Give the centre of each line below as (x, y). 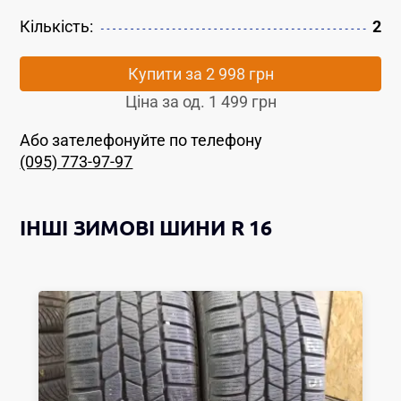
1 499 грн (242, 102)
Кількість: (57, 26)
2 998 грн (239, 74)
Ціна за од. (166, 102)
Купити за (166, 74)
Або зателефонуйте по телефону (141, 141)
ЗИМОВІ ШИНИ (149, 227)
